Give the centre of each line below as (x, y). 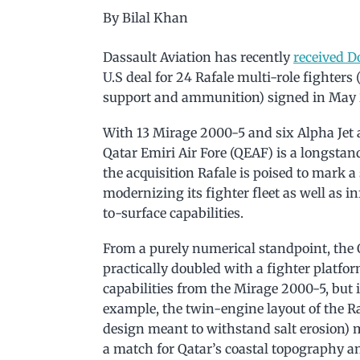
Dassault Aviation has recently (198, 57)
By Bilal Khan (145, 17)
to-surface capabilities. (173, 213)
